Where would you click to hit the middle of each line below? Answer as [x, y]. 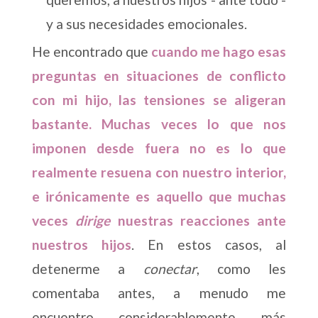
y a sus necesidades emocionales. [146, 24]
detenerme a [87, 269]
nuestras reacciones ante [198, 221]
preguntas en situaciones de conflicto [159, 76]
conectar [170, 269]
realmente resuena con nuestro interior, [159, 172]
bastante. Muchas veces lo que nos [159, 124]
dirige [93, 221]
